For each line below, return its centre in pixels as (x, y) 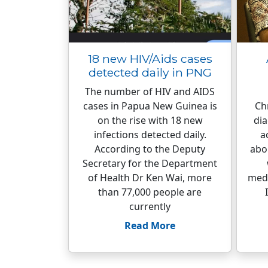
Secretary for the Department (150, 163)
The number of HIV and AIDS (150, 92)
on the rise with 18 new (150, 120)
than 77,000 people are (150, 192)
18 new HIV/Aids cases (150, 59)
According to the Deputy (150, 149)
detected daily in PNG (150, 72)
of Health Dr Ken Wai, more (150, 178)
